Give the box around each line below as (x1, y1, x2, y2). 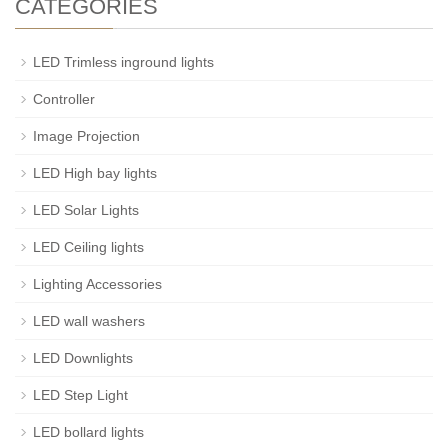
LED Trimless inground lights (33, 54, 214, 70)
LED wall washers (33, 313, 145, 329)
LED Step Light (33, 387, 128, 403)
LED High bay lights (33, 165, 157, 181)
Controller (33, 91, 95, 107)
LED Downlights (33, 350, 133, 366)
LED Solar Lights (33, 202, 139, 218)
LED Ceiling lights (33, 239, 144, 255)
